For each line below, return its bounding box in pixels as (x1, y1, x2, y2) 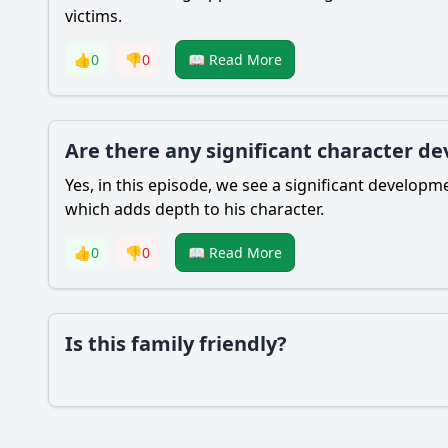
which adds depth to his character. (65, 198, 324, 220)
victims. (65, 5, 122, 27)
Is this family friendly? (65, 330, 287, 357)
